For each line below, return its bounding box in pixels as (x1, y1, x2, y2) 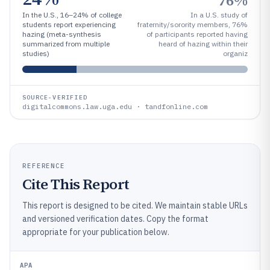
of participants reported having (146, 29, 248, 39)
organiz (223, 48, 248, 58)
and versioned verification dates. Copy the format (22, 213, 209, 224)
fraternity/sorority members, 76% (137, 19, 248, 29)
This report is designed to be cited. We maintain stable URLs (22, 199, 248, 211)
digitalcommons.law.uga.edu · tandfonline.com (22, 101, 208, 111)
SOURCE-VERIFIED (22, 93, 87, 101)
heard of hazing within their (159, 39, 248, 48)
